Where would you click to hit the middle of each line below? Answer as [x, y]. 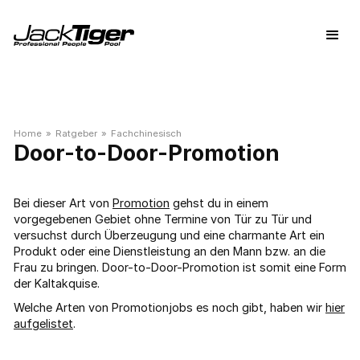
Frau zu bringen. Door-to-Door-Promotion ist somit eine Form [180, 267]
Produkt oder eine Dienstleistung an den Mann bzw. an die [170, 251]
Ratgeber [76, 133]
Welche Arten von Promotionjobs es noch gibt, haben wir [170, 307]
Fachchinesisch [146, 133]
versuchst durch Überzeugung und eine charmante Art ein [169, 235]
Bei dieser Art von [63, 203]
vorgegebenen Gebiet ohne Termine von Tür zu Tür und [163, 219]
